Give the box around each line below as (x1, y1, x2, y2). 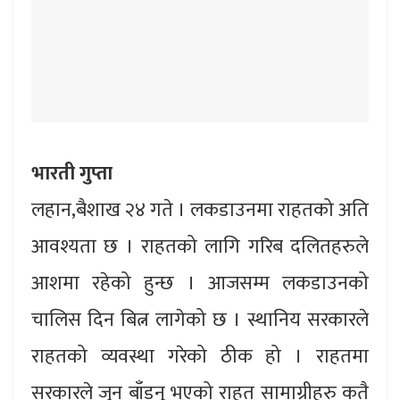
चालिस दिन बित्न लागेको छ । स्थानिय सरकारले (31, 304, 369, 337)
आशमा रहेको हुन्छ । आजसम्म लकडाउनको (31, 267, 369, 301)
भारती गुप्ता (31, 157, 112, 191)
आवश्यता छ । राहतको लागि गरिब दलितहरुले (31, 230, 369, 264)
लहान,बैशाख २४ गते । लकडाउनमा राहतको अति (31, 194, 369, 228)
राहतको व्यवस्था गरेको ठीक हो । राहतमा (31, 340, 369, 374)
